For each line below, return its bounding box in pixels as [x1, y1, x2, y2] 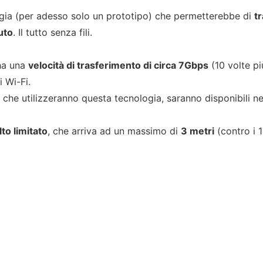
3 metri [181, 125, 215, 137]
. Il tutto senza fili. [13, 26, 93, 38]
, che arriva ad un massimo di [48, 125, 181, 137]
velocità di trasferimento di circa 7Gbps [28, 59, 209, 71]
